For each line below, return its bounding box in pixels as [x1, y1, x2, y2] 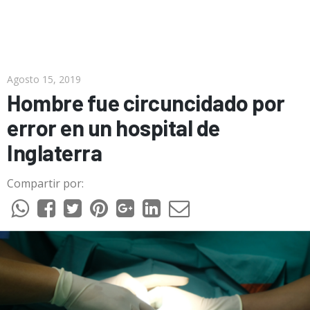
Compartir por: [7, 176, 84, 191]
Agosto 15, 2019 [7, 73, 81, 86]
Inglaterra [7, 139, 102, 165]
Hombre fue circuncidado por [7, 89, 285, 116]
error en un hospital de [7, 114, 220, 140]
